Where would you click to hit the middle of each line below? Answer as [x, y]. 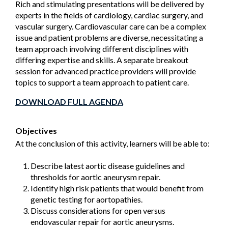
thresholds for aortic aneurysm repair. [95, 177]
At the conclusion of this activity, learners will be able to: [112, 144]
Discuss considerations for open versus [98, 211]
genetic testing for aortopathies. [87, 199]
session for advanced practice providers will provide [106, 71]
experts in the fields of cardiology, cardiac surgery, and [109, 15]
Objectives [36, 131]
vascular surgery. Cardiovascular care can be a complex [111, 26]
